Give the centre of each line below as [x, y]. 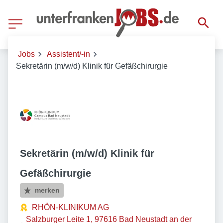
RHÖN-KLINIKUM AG [70, 207]
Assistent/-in [68, 54]
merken [48, 190]
